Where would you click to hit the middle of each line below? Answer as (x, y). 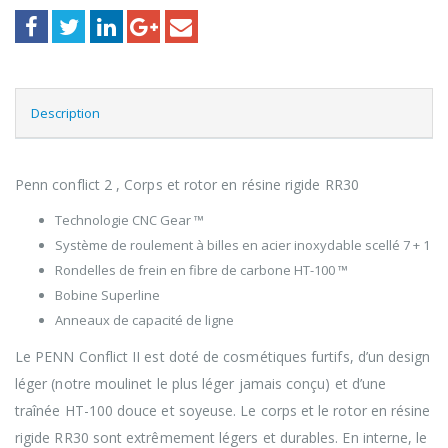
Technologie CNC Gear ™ (129, 220)
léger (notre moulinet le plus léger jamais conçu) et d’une (201, 384)
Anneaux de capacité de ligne (144, 320)
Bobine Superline (107, 295)
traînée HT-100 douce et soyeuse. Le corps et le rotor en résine (223, 411)
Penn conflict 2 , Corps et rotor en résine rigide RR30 (187, 185)
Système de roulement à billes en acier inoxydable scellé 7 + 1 (242, 245)
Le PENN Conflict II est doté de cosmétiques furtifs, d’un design (223, 357)
